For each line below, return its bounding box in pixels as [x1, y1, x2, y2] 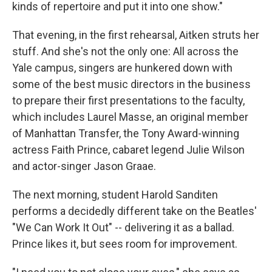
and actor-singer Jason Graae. [12, 159, 156, 172]
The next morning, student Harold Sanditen [12, 188, 218, 201]
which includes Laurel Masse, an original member [12, 110, 248, 123]
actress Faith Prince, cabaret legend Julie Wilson [12, 143, 245, 156]
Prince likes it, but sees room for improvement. [12, 237, 237, 250]
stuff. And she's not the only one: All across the [12, 44, 239, 58]
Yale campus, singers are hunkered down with [12, 61, 233, 74]
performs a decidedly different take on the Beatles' [12, 204, 257, 217]
